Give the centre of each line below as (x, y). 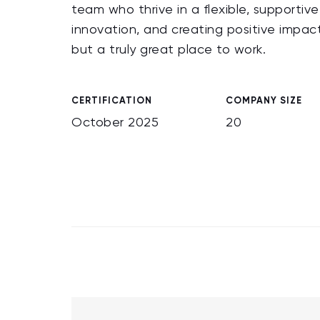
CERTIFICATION (112, 100)
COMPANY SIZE (264, 100)
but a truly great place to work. (171, 50)
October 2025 (115, 123)
